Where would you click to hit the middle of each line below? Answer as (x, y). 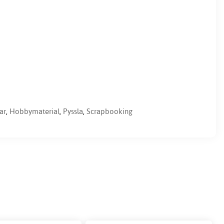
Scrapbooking (109, 111)
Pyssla (73, 111)
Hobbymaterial (34, 111)
